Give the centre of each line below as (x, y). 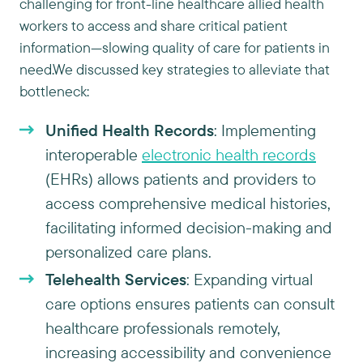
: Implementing (265, 130)
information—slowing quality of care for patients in (175, 47)
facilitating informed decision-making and (189, 227)
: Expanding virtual (250, 279)
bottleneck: (54, 91)
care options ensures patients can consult (190, 303)
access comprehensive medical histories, (188, 203)
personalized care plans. (128, 252)
